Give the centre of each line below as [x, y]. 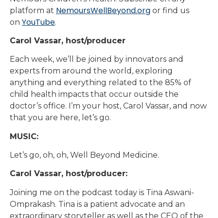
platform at [33, 10]
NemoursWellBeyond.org [103, 10]
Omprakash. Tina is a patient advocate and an [97, 204]
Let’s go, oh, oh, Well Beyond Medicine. [84, 155]
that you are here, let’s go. [60, 118]
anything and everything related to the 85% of [100, 83]
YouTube [38, 22]
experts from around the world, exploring [91, 71]
